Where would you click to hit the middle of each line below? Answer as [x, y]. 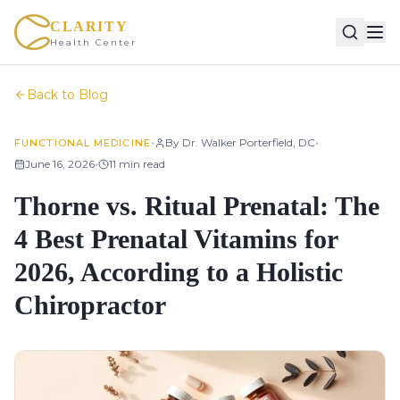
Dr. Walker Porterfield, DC [248, 142]
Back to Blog [67, 95]
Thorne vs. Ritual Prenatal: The [197, 206]
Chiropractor [90, 305]
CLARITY [89, 26]
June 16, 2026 [60, 164]
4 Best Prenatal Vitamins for [176, 239]
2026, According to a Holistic [179, 272]
